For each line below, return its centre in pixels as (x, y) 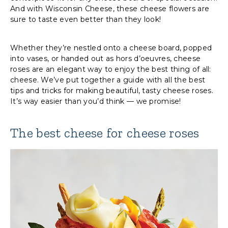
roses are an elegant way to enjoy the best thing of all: (111, 69)
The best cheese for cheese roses (105, 133)
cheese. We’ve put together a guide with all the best (108, 80)
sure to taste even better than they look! (86, 20)
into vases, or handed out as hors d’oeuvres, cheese (106, 59)
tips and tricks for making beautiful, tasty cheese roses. (112, 91)
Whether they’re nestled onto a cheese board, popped (111, 48)
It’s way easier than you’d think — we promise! (96, 102)
